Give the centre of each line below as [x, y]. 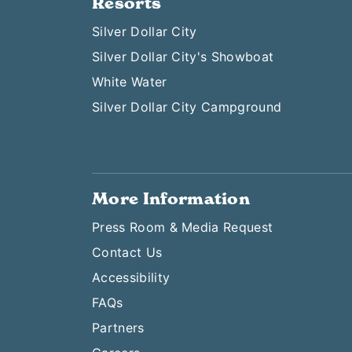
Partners [118, 328]
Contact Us [127, 253]
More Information [171, 199]
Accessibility [131, 278]
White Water [130, 82]
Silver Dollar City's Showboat [183, 57]
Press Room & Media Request [183, 227]
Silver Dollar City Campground [187, 107]
